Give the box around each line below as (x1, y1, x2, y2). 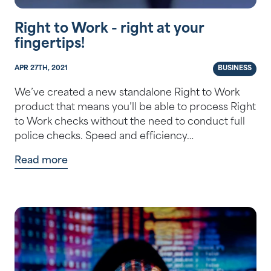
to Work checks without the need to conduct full (15, 117, 245, 128)
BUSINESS (218, 65, 252, 73)
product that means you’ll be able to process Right (15, 103, 256, 113)
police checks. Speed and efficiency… (15, 132, 194, 142)
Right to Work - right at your (15, 22, 204, 37)
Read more (15, 156, 68, 166)
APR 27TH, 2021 (15, 65, 68, 73)
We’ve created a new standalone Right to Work (15, 88, 240, 99)
